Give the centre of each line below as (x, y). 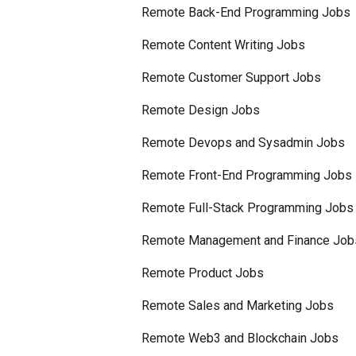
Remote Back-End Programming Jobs (246, 12)
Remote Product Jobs (202, 273)
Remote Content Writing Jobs (223, 45)
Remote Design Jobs (200, 110)
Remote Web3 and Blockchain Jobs (240, 338)
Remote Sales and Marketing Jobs (237, 306)
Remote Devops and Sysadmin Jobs (243, 143)
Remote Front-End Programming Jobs (246, 175)
